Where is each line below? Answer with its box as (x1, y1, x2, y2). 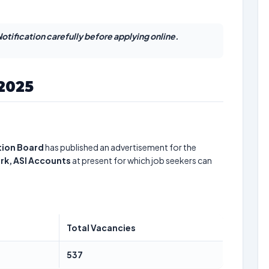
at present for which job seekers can (71, 155, 212, 166)
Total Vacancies (67, 222, 136, 233)
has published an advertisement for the (44, 142, 196, 153)
